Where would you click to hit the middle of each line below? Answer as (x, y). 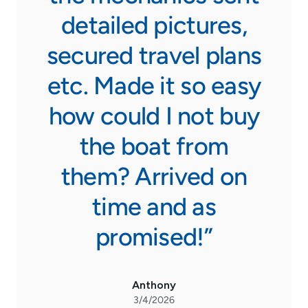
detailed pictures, (154, 25)
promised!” (154, 236)
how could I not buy (154, 115)
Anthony (154, 285)
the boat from (154, 146)
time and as (154, 206)
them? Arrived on (154, 176)
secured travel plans (154, 55)
